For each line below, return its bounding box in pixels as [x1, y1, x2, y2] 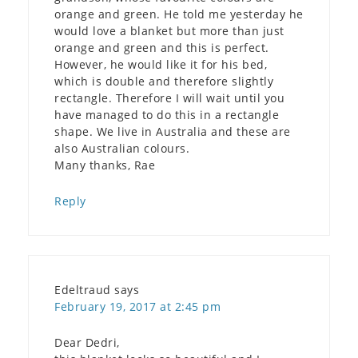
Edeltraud [54, 281, 111, 297]
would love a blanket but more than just [54, 22, 284, 38]
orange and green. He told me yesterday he [54, 6, 304, 22]
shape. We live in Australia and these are [54, 123, 291, 139]
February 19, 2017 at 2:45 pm [54, 298, 221, 314]
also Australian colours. [54, 140, 189, 156]
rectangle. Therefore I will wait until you [54, 89, 284, 105]
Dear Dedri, [54, 334, 120, 350]
